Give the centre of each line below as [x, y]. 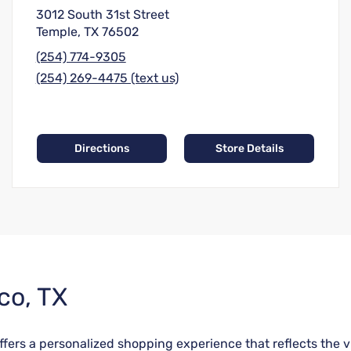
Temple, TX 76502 [87, 32]
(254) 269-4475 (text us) [107, 78]
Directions [101, 149]
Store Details [249, 149]
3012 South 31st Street [102, 15]
